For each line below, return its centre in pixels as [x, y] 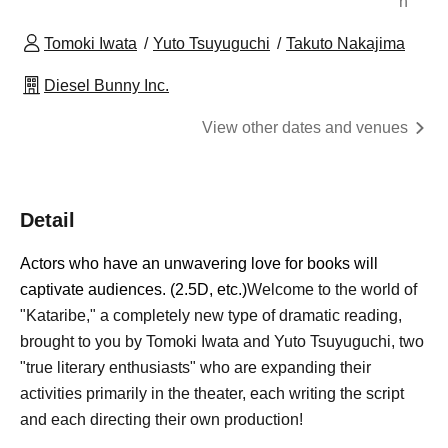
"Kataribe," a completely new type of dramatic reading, [211, 315]
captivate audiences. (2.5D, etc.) [133, 289]
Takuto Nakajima [345, 43]
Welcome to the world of [332, 289]
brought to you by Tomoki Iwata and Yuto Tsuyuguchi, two [222, 341]
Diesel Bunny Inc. [106, 85]
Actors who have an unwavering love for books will [199, 263]
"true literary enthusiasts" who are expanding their [195, 367]
